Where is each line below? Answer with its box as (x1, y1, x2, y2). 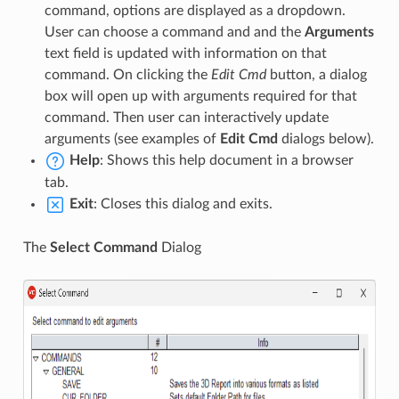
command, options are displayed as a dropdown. (44, 3, 346, 18)
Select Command (49, 240, 158, 255)
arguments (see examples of (44, 131, 220, 146)
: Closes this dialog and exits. (93, 196, 273, 211)
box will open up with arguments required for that (44, 88, 357, 103)
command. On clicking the (44, 67, 211, 82)
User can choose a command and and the (44, 24, 305, 39)
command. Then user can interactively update (44, 110, 329, 125)
